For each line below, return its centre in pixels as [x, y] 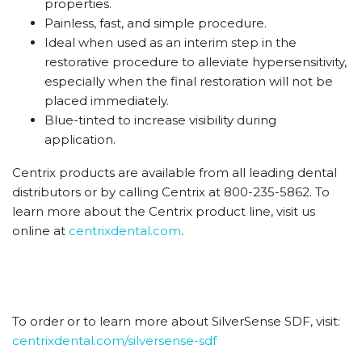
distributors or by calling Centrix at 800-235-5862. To [171, 192]
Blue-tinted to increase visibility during [160, 120]
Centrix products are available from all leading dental [175, 173]
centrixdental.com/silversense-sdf [114, 341]
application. [80, 140]
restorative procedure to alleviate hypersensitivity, [196, 62]
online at [40, 231]
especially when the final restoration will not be [189, 82]
